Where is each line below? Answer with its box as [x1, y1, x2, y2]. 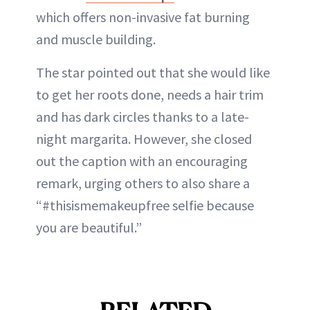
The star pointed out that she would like [36, 63, 270, 81]
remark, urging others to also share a [36, 174, 250, 192]
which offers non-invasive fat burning [36, 8, 250, 26]
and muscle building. [36, 30, 156, 48]
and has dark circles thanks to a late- [36, 107, 249, 125]
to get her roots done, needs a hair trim [36, 85, 264, 103]
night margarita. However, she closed [36, 129, 252, 147]
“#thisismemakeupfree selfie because [36, 196, 254, 214]
